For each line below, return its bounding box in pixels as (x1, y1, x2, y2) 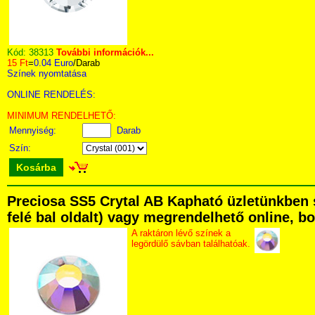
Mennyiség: (9, 125, 59, 136)
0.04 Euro (34, 58, 73, 68)
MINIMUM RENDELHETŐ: (7, 110, 116, 121)
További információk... (56, 47, 154, 58)
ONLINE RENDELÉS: (7, 89, 96, 100)
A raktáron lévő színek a (131, 228, 231, 238)
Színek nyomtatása (7, 68, 86, 79)
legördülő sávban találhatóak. (131, 238, 250, 249)
